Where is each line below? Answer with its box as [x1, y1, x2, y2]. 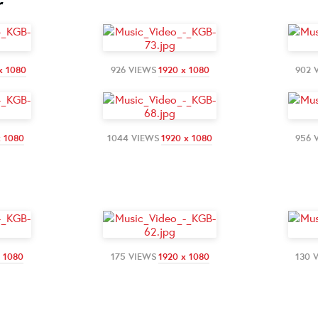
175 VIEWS [110, 250, 157, 263]
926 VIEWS [110, 63, 157, 76]
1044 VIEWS [107, 131, 160, 144]
